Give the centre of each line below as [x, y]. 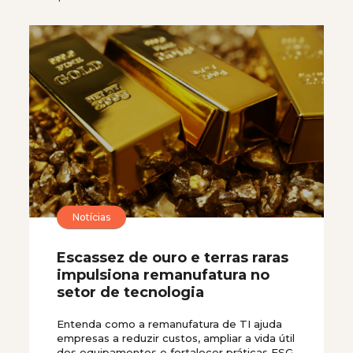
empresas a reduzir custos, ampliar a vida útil [176, 338]
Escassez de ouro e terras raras [173, 258]
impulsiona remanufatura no [163, 275]
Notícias [91, 217]
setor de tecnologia [130, 293]
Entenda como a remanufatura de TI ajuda [169, 324]
